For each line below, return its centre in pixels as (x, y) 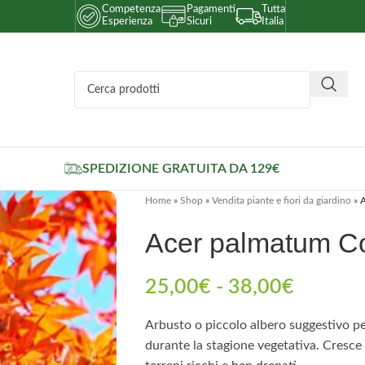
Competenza (131, 9)
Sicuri (199, 22)
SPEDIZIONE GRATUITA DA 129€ (180, 168)
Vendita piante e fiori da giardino (281, 200)
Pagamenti (211, 9)
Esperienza (127, 22)
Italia (273, 22)
